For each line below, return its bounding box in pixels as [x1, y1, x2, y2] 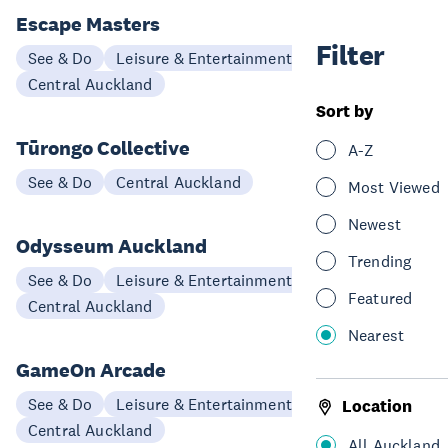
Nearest [348, 325, 405, 345]
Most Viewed [348, 177, 440, 197]
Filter [316, 39, 385, 73]
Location [342, 396, 412, 417]
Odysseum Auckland [16, 234, 207, 258]
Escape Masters [16, 12, 160, 36]
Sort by [316, 101, 373, 122]
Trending [348, 251, 412, 271]
